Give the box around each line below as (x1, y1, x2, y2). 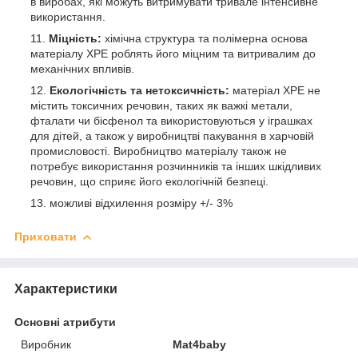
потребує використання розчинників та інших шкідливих (30, 159, 321, 173)
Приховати (14, 229, 77, 243)
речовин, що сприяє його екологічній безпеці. (30, 174, 268, 188)
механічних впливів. (30, 62, 134, 75)
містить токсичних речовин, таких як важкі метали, (30, 98, 292, 112)
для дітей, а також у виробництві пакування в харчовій (30, 129, 314, 142)
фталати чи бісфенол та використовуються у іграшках (30, 113, 312, 127)
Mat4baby (173, 337, 227, 351)
